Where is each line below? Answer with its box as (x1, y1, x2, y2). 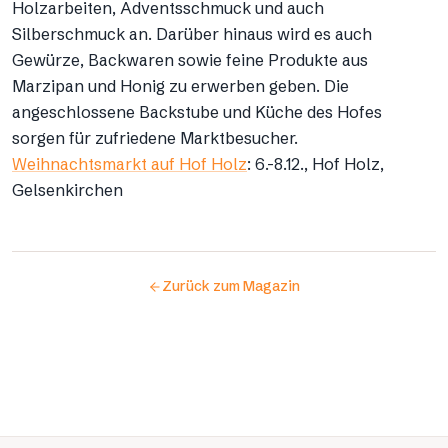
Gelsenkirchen (12, 179, 123, 200)
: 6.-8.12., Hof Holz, (247, 153, 384, 174)
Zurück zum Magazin (162, 277, 300, 296)
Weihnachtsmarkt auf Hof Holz (12, 153, 247, 174)
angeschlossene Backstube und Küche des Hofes (12, 101, 382, 122)
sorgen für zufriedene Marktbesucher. (12, 127, 298, 148)
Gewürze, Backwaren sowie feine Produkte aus (12, 49, 368, 70)
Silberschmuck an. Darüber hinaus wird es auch (12, 23, 372, 44)
